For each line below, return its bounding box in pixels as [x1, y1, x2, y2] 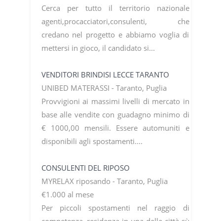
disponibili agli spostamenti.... [41, 136, 145, 146]
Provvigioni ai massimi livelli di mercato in [41, 96, 189, 106]
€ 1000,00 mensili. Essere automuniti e [41, 122, 189, 133]
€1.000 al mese [41, 189, 96, 199]
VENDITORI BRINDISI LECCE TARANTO [41, 69, 171, 79]
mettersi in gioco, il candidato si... [41, 42, 157, 53]
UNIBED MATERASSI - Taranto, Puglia [41, 82, 169, 93]
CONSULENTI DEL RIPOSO [41, 162, 132, 173]
